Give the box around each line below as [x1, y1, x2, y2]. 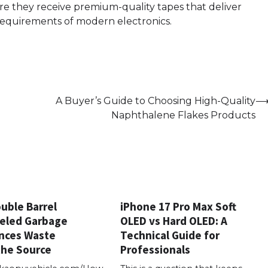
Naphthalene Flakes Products [111, 109, 255, 121]
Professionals [120, 242, 191, 257]
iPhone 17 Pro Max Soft [120, 199, 237, 214]
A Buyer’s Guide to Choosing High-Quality [56, 95, 255, 107]
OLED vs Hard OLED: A [120, 213, 228, 228]
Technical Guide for [120, 227, 220, 242]
